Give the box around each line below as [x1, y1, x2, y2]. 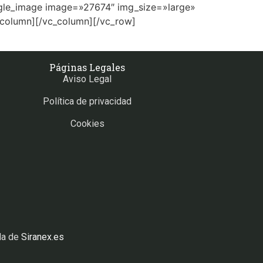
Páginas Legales [49, 60, 126, 73]
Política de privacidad [43, 95, 132, 107]
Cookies [70, 118, 104, 130]
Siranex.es [21, 231, 65, 242]
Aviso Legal [63, 73, 112, 85]
